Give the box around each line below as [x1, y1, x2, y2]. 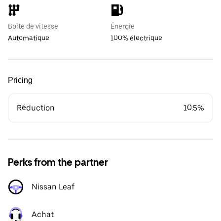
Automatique [8, 34, 49, 42]
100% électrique [110, 34, 162, 42]
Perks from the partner [8, 156, 108, 168]
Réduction [17, 103, 55, 112]
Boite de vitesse [8, 22, 58, 30]
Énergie [110, 22, 135, 30]
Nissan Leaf [32, 182, 74, 191]
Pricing [8, 76, 33, 84]
